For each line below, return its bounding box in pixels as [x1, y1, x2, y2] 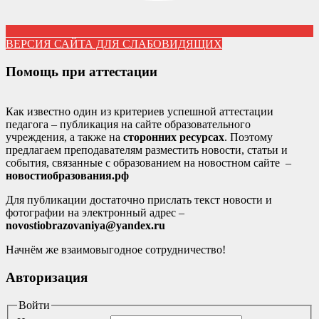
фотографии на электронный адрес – [6, 206, 184, 219]
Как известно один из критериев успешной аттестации [6, 105, 273, 118]
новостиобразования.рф [6, 169, 129, 182]
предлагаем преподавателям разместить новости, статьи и [6, 144, 288, 157]
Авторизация [6, 270, 88, 286]
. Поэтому [224, 131, 273, 144]
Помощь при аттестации [6, 63, 157, 79]
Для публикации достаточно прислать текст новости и [6, 194, 272, 206]
